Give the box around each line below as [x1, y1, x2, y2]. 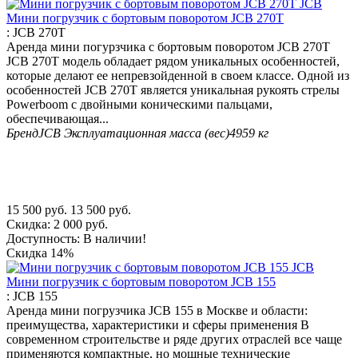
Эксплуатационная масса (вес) [64, 125, 229, 140]
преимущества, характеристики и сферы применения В [6, 317, 309, 332]
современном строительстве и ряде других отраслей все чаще [6, 332, 342, 346]
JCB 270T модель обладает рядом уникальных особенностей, [6, 54, 340, 68]
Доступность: [6, 231, 80, 245]
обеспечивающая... [6, 111, 109, 125]
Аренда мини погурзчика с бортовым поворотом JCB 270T [6, 39, 330, 54]
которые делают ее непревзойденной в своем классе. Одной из [6, 68, 349, 82]
